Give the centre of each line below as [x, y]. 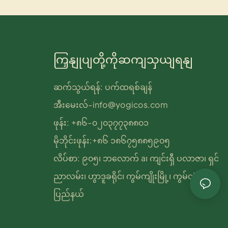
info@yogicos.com [130, 105]
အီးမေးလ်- [73, 105]
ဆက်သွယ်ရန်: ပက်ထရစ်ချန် [103, 87]
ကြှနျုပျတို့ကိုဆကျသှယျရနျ [123, 59]
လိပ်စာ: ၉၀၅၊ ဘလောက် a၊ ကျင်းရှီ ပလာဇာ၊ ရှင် [136, 158]
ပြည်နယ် [68, 194]
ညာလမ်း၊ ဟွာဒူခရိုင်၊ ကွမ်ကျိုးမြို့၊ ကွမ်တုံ [125, 176]
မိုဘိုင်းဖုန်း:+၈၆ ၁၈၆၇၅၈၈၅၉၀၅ [111, 140]
